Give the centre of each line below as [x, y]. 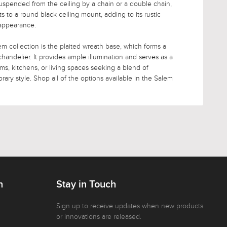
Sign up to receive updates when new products [130, 206]
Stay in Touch [86, 184]
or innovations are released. [99, 216]
